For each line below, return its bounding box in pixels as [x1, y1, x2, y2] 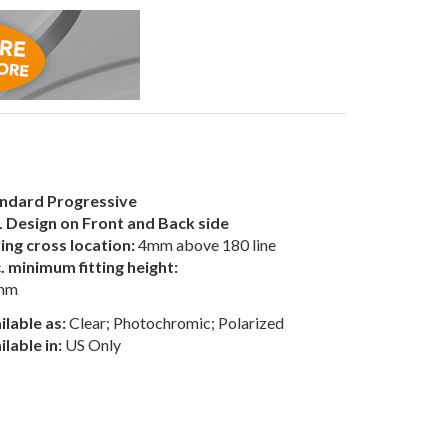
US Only [62, 335, 121, 354]
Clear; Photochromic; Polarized [66, 313, 284, 332]
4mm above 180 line [135, 235, 276, 254]
